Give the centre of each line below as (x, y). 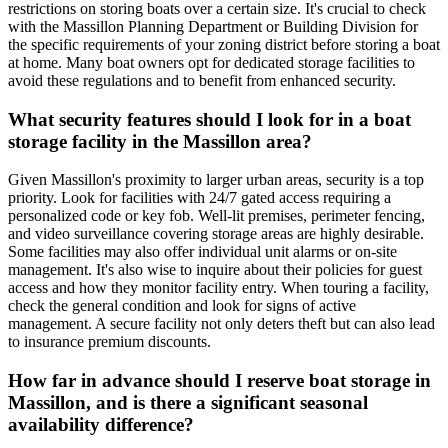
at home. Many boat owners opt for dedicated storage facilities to (211, 62)
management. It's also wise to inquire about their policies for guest (215, 270)
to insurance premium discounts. (109, 342)
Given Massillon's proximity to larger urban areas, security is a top (216, 180)
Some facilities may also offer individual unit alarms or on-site (202, 252)
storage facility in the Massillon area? (160, 141)
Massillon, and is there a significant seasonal (188, 403)
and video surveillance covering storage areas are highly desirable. (216, 234)
